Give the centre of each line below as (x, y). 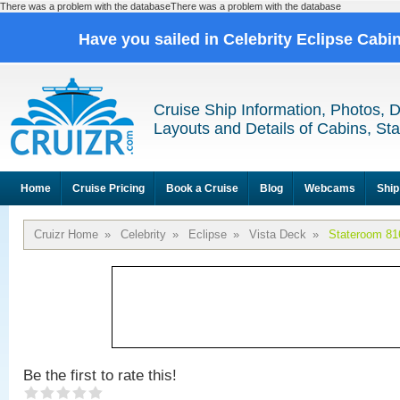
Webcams (330, 188)
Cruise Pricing (108, 188)
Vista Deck (278, 234)
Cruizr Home (66, 234)
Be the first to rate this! (100, 375)
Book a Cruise (202, 188)
